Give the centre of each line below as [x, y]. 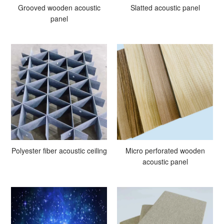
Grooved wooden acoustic [59, 7]
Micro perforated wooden [165, 150]
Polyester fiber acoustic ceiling [59, 150]
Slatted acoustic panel [165, 7]
